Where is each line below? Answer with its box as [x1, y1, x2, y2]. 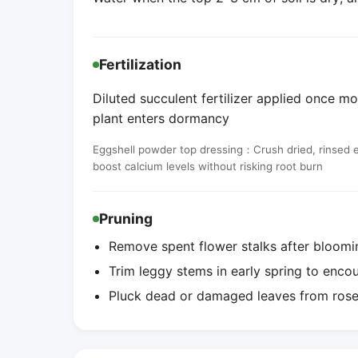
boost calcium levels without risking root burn [93, 160, 323, 173]
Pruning [99, 210, 153, 227]
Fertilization [99, 56, 181, 73]
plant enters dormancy [93, 110, 229, 126]
